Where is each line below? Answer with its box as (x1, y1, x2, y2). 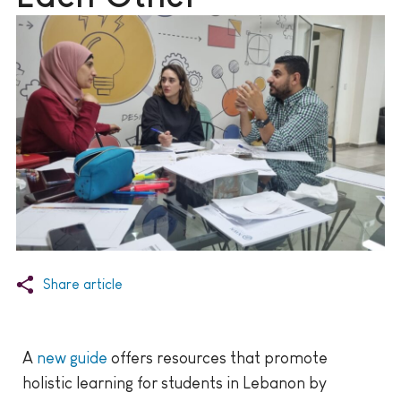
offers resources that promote (107, 349, 328, 368)
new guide (37, 349, 107, 368)
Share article (43, 277, 123, 293)
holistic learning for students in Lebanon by (22, 374, 327, 393)
